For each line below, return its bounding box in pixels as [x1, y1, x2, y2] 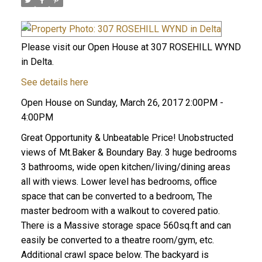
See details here [20, 77, 88, 88]
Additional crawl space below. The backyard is [20, 249, 209, 261]
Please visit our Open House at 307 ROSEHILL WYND [20, 42, 241, 53]
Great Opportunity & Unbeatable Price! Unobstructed [20, 132, 233, 144]
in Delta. [20, 56, 54, 68]
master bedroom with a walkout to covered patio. [20, 205, 220, 217]
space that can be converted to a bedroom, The [20, 191, 212, 202]
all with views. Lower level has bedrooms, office [20, 176, 217, 188]
